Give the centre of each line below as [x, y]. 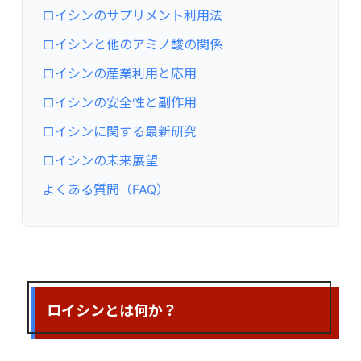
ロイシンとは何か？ [112, 309]
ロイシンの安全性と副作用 [120, 102]
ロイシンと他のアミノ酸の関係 [133, 44]
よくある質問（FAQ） [106, 189]
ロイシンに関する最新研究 [120, 131]
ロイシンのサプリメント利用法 [133, 15]
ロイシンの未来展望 [100, 160]
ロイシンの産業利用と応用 [120, 73]
